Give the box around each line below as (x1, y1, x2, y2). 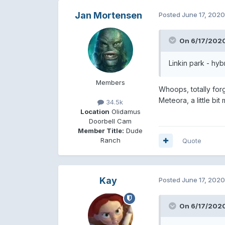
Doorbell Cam (89, 117, 132, 125)
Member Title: (78, 126, 125, 135)
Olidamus (109, 107, 141, 116)
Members (95, 78, 125, 86)
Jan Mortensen (74, 10, 142, 21)
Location (80, 107, 109, 116)
